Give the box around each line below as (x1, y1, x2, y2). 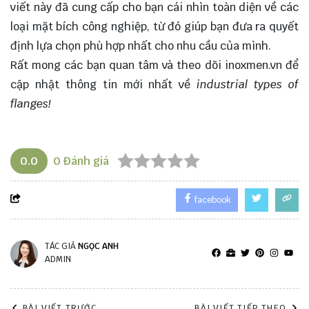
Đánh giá (61, 153, 109, 168)
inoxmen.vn (224, 57, 282, 72)
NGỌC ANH (78, 240, 119, 252)
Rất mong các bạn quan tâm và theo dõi (10, 57, 225, 72)
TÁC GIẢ (45, 240, 78, 252)
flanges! (10, 96, 51, 111)
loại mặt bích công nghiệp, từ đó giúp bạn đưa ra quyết (10, 19, 299, 34)
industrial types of (197, 77, 299, 92)
